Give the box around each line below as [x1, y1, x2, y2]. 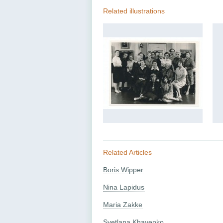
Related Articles [103, 148, 152, 156]
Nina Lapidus [103, 183, 144, 191]
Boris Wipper [103, 166, 143, 174]
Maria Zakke [103, 201, 142, 209]
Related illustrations [103, 7, 165, 15]
